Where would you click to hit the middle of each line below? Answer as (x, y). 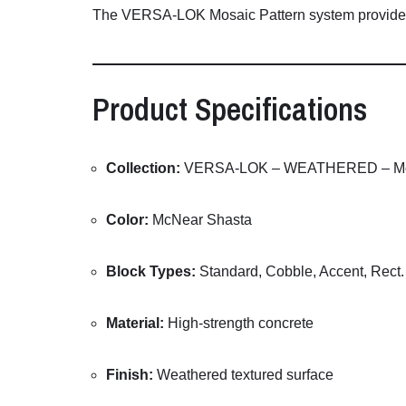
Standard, (232, 272)
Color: (127, 220)
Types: (173, 272)
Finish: (130, 375)
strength (231, 324)
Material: (135, 324)
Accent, (345, 272)
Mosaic (234, 15)
